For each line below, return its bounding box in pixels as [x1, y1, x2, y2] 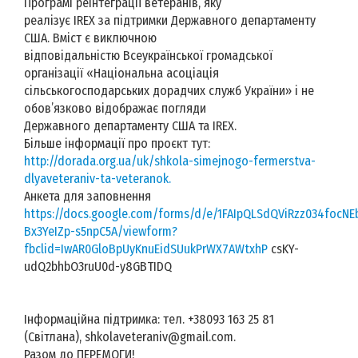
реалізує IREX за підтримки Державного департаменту [24, 12, 316, 28]
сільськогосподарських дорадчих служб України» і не [24, 82, 314, 98]
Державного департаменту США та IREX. [24, 117, 237, 133]
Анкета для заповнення [24, 188, 151, 204]
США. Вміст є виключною [24, 30, 157, 46]
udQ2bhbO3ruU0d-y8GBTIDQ [24, 258, 172, 274]
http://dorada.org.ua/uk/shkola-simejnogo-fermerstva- [24, 153, 316, 169]
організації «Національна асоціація [24, 65, 219, 81]
